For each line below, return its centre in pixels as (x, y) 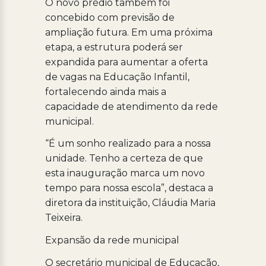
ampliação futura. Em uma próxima (129, 32)
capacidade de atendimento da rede (131, 106)
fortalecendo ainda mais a (105, 91)
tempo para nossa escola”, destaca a (129, 188)
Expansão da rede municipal (112, 240)
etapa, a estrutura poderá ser (114, 47)
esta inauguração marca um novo (125, 173)
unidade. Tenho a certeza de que (124, 159)
